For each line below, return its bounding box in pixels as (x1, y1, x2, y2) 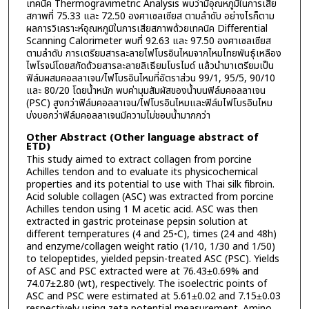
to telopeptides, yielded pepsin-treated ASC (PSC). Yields (26, 252, 279, 267)
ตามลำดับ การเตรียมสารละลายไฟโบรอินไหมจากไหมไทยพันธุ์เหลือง (26, 46, 281, 61)
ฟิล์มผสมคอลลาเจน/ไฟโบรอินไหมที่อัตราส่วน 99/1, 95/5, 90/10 (26, 70, 275, 86)
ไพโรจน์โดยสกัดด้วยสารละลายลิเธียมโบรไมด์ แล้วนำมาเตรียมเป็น (26, 58, 274, 73)
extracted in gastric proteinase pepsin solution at (26, 215, 248, 230)
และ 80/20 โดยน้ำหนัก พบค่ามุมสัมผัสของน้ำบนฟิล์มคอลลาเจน (26, 83, 266, 98)
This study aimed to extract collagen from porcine (26, 152, 252, 168)
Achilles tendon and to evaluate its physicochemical (26, 165, 258, 180)
